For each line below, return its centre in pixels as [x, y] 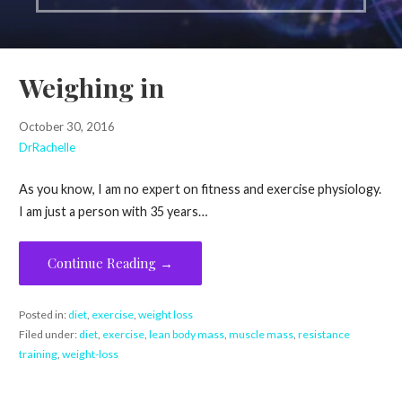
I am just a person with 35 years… [113, 211]
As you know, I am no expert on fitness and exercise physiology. [200, 188]
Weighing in [91, 87]
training [38, 354]
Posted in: [43, 314]
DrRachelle [47, 148]
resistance [323, 334]
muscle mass [261, 334]
